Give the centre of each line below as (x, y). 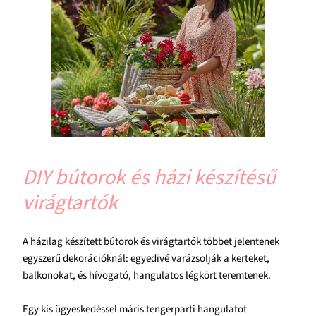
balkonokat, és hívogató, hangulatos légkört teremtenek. (147, 275)
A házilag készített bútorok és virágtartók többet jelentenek (151, 241)
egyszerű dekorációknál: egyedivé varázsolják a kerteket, (146, 258)
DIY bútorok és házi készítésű (149, 177)
